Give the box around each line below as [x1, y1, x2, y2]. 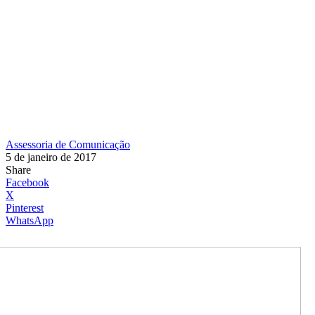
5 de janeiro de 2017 [6, 150, 96, 163]
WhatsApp [6, 214, 53, 226]
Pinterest [6, 201, 44, 214]
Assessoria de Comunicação [6, 138, 130, 150]
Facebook [6, 176, 49, 188]
